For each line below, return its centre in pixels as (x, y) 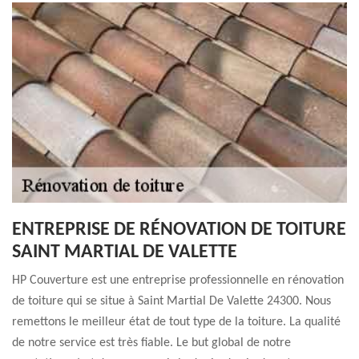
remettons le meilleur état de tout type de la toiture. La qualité (176, 322)
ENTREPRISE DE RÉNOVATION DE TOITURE (179, 230)
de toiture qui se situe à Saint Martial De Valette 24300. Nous (171, 301)
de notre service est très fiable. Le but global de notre (151, 343)
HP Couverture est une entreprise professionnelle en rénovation (178, 280)
